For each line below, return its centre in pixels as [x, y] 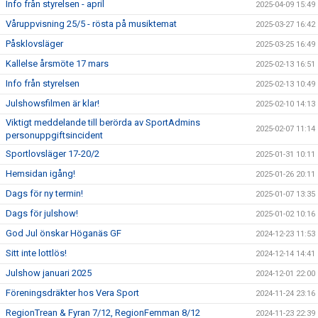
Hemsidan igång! [40, 174]
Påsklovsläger [34, 44]
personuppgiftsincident [54, 135]
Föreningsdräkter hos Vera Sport [72, 293]
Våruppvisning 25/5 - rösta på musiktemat [91, 24]
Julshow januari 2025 [49, 273]
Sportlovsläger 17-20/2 [53, 154]
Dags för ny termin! [44, 193]
